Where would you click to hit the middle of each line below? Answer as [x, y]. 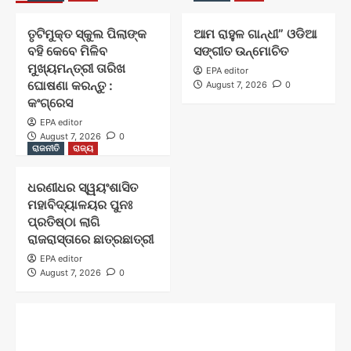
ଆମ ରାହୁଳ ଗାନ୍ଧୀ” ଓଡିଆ [255, 34]
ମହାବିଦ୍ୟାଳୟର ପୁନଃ [80, 205]
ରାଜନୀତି [46, 148]
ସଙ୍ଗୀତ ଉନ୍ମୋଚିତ [241, 51]
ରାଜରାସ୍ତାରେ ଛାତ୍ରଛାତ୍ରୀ [90, 239]
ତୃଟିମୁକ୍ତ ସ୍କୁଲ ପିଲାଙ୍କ [87, 34]
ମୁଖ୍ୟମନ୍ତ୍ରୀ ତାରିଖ [76, 69]
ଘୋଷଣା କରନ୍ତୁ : [70, 86]
